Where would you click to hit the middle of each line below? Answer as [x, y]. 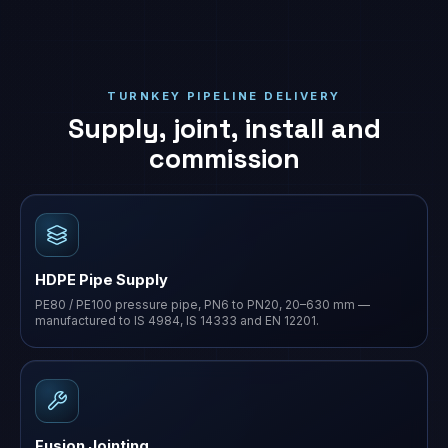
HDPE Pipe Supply [101, 280]
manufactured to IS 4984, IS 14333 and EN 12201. [177, 321]
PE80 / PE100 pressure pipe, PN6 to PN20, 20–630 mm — [202, 305]
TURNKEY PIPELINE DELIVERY [224, 96]
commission [224, 159]
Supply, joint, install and [224, 129]
